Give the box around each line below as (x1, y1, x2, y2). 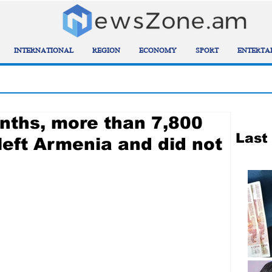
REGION (92, 48, 120, 55)
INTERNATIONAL (14, 48, 73, 55)
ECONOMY (139, 48, 177, 55)
